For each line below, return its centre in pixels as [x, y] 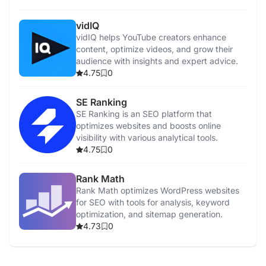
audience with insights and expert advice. [157, 61]
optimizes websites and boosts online [148, 126]
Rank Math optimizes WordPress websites [158, 190]
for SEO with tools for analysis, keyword [153, 202]
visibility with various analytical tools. [147, 137]
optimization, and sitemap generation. [149, 214]
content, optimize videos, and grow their [154, 49]
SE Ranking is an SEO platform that [144, 114]
